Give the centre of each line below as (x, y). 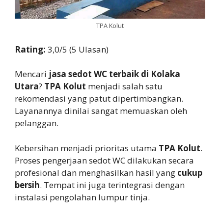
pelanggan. (37, 123)
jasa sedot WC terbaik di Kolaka (114, 74)
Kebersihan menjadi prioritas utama (87, 148)
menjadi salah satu (124, 86)
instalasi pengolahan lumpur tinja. (82, 197)
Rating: (31, 49)
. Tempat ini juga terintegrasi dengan (112, 185)
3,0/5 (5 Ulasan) (78, 49)
